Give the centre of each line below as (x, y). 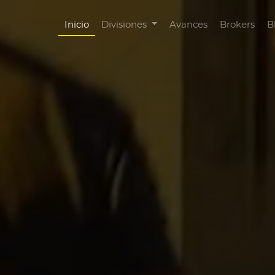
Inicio (77, 24)
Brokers (238, 24)
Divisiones (126, 24)
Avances (189, 24)
